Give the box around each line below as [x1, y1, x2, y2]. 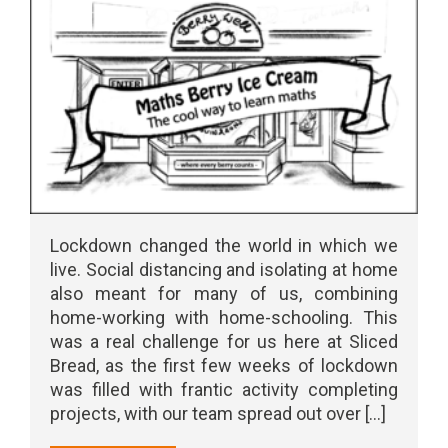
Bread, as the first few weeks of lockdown [50, 354, 398, 376]
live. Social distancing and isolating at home [50, 258, 398, 280]
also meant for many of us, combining [50, 282, 398, 304]
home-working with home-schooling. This [50, 306, 398, 328]
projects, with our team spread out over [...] [50, 402, 386, 424]
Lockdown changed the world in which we [50, 234, 398, 256]
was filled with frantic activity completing [50, 378, 398, 400]
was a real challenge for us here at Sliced [50, 330, 398, 352]
